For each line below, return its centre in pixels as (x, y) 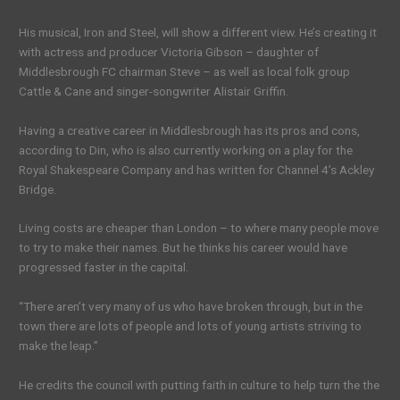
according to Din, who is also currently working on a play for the (186, 150)
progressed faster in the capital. (104, 267)
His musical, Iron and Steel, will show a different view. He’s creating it (198, 32)
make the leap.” (59, 346)
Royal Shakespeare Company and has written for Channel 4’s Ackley (197, 169)
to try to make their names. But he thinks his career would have (183, 248)
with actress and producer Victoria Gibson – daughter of (169, 51)
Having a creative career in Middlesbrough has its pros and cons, (190, 130)
